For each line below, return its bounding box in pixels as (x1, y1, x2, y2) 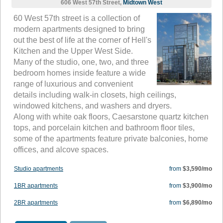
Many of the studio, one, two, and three (13, 58, 149, 67)
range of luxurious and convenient (13, 80, 133, 89)
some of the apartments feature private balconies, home (13, 134, 208, 143)
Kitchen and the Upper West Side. (13, 47, 133, 56)
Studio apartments (14, 165, 63, 173)
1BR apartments (14, 182, 58, 190)
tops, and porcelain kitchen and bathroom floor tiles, (13, 123, 195, 132)
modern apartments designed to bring (13, 25, 145, 34)
